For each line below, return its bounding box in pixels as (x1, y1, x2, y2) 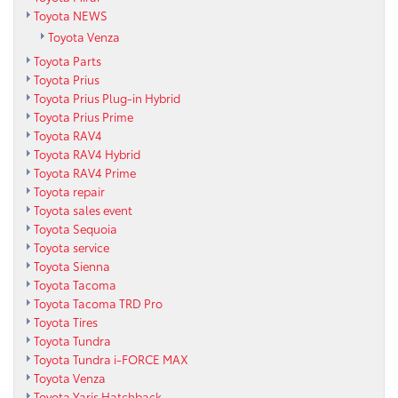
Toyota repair (34, 182, 105, 199)
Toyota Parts (34, 52, 101, 68)
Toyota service (34, 238, 109, 255)
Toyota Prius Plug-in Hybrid (34, 89, 180, 106)
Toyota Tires (34, 313, 98, 330)
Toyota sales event (34, 201, 132, 218)
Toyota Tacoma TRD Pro (34, 294, 163, 311)
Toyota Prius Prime (34, 107, 133, 124)
